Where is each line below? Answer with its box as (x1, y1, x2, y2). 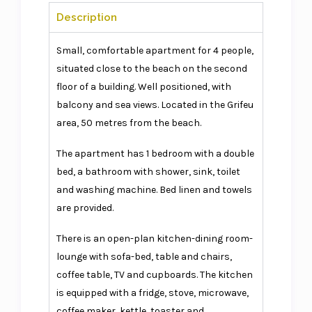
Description (56, 11, 118, 24)
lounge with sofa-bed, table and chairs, (56, 251, 233, 263)
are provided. (56, 202, 114, 214)
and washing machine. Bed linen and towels (56, 184, 253, 196)
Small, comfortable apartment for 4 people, (56, 45, 254, 57)
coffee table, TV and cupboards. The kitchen (56, 269, 253, 281)
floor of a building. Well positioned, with (56, 81, 232, 93)
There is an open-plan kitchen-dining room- (56, 233, 253, 245)
